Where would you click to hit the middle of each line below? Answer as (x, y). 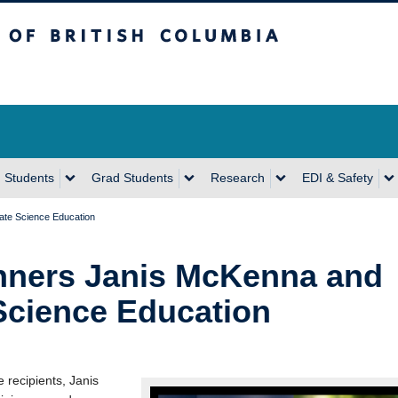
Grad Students (132, 178)
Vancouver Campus (158, 76)
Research (238, 178)
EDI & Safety (338, 178)
